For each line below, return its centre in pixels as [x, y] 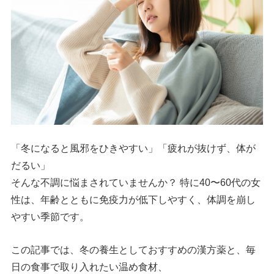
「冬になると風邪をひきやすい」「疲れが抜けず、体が [134, 149]
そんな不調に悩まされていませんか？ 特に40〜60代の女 [136, 183]
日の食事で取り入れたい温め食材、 [90, 267]
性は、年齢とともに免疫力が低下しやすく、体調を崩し [134, 200]
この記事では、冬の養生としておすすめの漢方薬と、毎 [134, 250]
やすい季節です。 [50, 217]
